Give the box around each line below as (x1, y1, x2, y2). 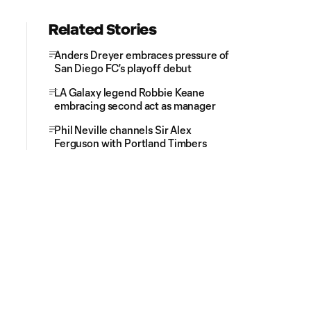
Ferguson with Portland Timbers (54, 136, 207, 149)
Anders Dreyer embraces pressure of (54, 48, 230, 61)
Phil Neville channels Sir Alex (54, 123, 192, 136)
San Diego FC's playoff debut (54, 61, 192, 74)
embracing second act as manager (54, 99, 218, 112)
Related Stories (49, 21, 157, 37)
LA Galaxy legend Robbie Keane (54, 85, 205, 99)
